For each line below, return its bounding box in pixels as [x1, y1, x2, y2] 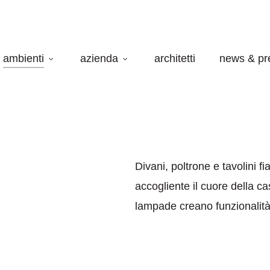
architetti [154, 52, 195, 64]
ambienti [3, 52, 44, 64]
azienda [80, 52, 118, 64]
